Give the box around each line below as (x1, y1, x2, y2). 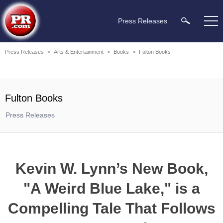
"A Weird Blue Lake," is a (23, 180, 200, 197)
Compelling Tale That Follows (7, 200, 216, 217)
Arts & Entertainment (54, 49, 104, 55)
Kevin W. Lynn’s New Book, (15, 160, 208, 177)
